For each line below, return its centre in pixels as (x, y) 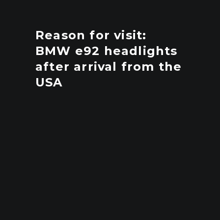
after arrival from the (109, 67)
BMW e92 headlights (107, 51)
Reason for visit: (91, 35)
